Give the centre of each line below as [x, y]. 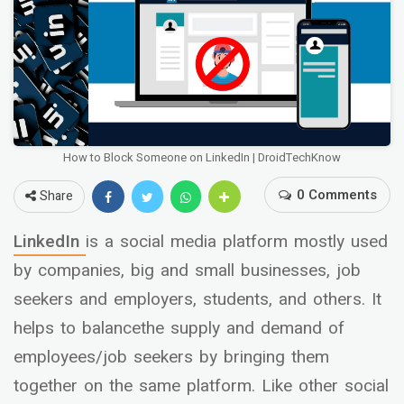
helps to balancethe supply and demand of [179, 329]
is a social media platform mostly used [237, 242]
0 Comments [337, 195]
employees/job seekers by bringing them [171, 358]
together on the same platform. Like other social [201, 386]
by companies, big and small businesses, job [187, 271]
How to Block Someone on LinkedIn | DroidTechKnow [202, 158]
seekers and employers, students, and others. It [197, 300]
